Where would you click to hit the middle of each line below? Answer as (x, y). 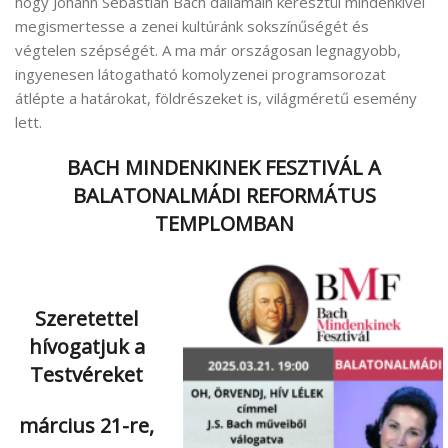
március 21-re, (86, 425)
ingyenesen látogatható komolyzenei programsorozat (200, 73)
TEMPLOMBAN (224, 223)
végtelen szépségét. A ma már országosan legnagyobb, (208, 49)
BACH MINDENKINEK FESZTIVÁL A (224, 167)
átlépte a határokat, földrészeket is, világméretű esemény (216, 97)
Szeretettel (86, 318)
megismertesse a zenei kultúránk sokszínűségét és (192, 25)
